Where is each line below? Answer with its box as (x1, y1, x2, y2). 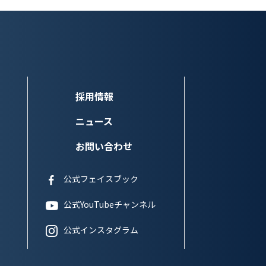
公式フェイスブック (63, 173, 138, 185)
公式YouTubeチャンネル (63, 198, 156, 211)
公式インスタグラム (63, 224, 138, 236)
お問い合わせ (75, 139, 132, 154)
